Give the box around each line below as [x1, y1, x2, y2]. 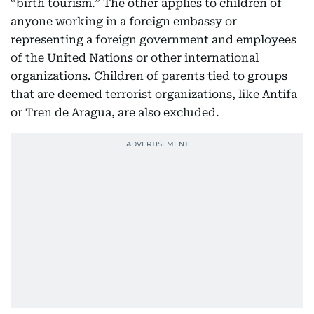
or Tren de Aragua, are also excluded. [11, 106, 219, 119]
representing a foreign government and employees [11, 33, 296, 46]
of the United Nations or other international [11, 51, 259, 64]
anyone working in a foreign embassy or [11, 15, 237, 28]
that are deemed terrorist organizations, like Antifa [11, 88, 297, 101]
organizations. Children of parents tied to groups [11, 69, 287, 83]
